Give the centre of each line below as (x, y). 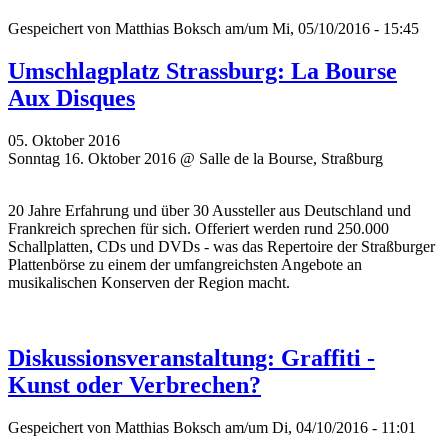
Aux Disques (71, 97)
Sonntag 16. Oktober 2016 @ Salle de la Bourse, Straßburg (195, 158)
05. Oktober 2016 (64, 140)
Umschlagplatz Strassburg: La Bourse (202, 70)
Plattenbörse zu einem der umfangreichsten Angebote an (185, 264)
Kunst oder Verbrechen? (134, 385)
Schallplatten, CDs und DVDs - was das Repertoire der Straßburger (221, 246)
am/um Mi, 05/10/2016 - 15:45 (320, 28)
